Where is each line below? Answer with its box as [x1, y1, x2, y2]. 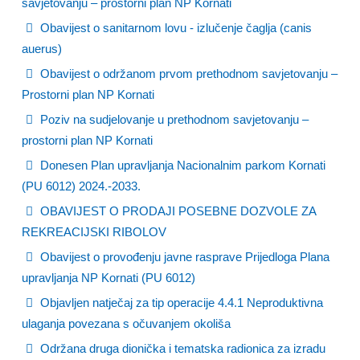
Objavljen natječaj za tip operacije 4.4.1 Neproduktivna [37, 296, 323, 309]
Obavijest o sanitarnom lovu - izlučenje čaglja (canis [37, 21, 312, 35]
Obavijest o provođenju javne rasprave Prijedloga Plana [37, 250, 329, 264]
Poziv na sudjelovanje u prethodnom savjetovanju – [37, 112, 309, 126]
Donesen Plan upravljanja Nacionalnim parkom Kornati [37, 158, 325, 172]
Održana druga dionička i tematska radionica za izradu [37, 342, 325, 355]
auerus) [22, 42, 62, 55]
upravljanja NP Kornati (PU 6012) [22, 271, 195, 284]
